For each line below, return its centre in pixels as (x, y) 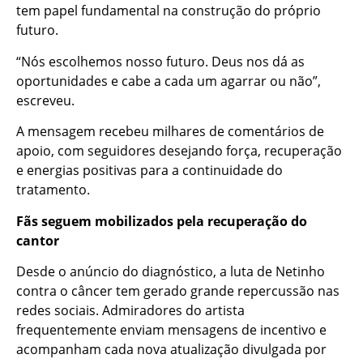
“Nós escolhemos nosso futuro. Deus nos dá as (160, 61)
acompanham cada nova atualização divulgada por (171, 350)
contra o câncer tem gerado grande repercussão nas (178, 291)
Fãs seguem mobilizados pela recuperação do (162, 221)
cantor (38, 240)
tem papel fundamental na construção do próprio (169, 11)
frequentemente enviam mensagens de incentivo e (171, 330)
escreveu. (45, 100)
